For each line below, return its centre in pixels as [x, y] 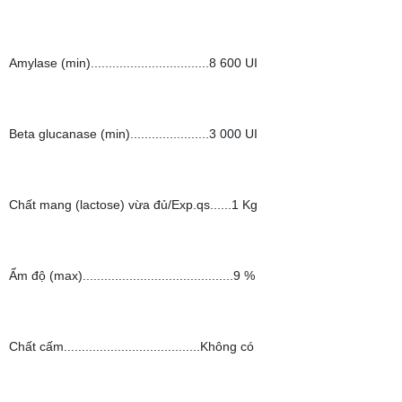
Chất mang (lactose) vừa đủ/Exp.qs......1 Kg [133, 205]
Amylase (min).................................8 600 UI [133, 63]
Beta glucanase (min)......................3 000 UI [133, 134]
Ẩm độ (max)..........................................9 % [132, 275]
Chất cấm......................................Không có [131, 346]
